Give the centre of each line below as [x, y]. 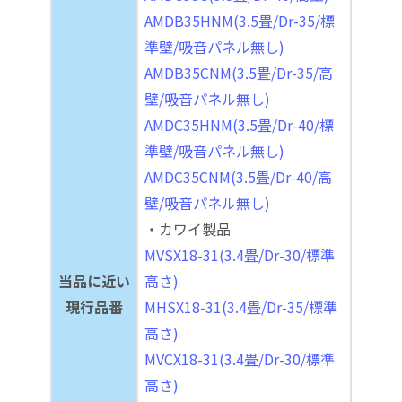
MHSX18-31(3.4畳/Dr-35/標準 [241, 306]
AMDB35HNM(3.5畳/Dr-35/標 [240, 20]
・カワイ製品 [188, 228]
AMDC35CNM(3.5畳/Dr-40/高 [238, 176]
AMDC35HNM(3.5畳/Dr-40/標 [239, 124]
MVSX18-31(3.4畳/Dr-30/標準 [240, 254]
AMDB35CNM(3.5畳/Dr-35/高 [239, 72]
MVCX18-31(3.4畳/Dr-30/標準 [240, 358]
